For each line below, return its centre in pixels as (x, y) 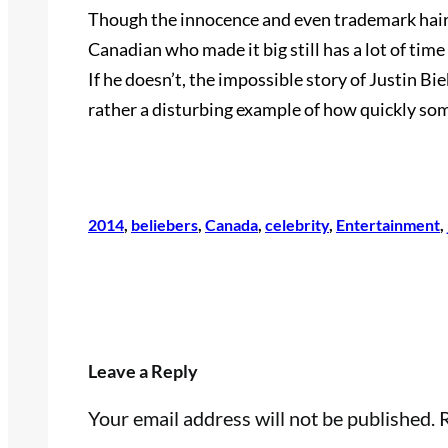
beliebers (164, 225)
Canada (231, 225)
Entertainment (388, 225)
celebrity (297, 225)
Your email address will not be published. (261, 418)
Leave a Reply (143, 371)
